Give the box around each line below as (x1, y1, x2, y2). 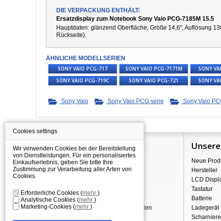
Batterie (191, 195, 212, 202)
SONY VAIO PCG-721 (129, 77, 179, 84)
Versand (43, 167, 66, 174)
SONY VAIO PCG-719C (56, 77, 109, 84)
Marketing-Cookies (21, 203, 73, 210)
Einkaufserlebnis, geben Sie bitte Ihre (13, 159, 113, 166)
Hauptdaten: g (56, 24, 94, 31)
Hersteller (191, 167, 218, 174)
